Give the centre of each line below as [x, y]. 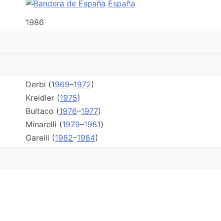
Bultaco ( [42, 111]
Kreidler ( [43, 97]
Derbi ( [38, 84]
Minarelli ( [44, 124]
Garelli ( [40, 137]
